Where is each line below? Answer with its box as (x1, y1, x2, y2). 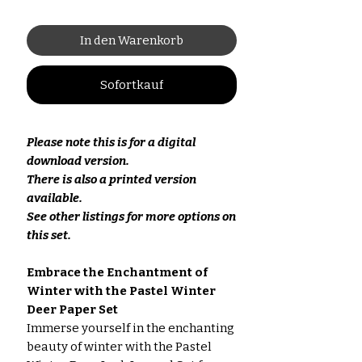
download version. (27, 154, 129, 169)
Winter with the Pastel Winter (27, 284, 216, 299)
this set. (27, 228, 71, 243)
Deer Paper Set (27, 302, 118, 318)
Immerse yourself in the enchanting (27, 321, 234, 336)
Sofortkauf (100, 78, 163, 93)
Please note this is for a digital (27, 135, 196, 150)
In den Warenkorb (80, 33, 183, 48)
